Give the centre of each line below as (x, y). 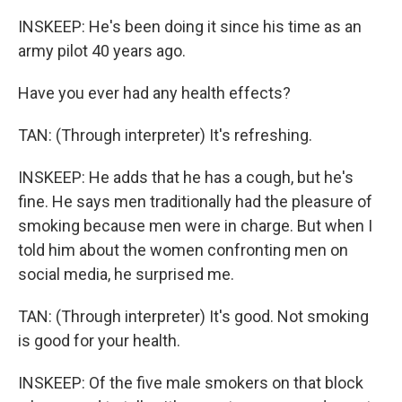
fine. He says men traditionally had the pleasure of (195, 201)
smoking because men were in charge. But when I (195, 226)
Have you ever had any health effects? (154, 93)
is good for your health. (99, 341)
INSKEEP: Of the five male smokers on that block (191, 383)
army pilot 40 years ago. (102, 51)
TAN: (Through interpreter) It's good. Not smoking (193, 316)
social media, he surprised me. (126, 274)
